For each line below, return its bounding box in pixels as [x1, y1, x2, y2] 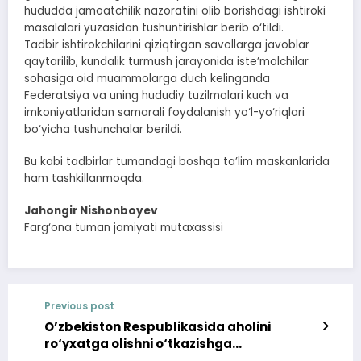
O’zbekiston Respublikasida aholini [44, 317, 271, 335]
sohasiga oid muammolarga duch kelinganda [24, 70, 270, 86]
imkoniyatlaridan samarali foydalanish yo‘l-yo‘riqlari [24, 104, 305, 120]
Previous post [44, 298, 114, 313]
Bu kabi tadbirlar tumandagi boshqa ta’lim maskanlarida [24, 153, 330, 169]
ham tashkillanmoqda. [24, 170, 144, 186]
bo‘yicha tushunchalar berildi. [24, 121, 182, 137]
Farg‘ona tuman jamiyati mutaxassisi [24, 219, 223, 235]
